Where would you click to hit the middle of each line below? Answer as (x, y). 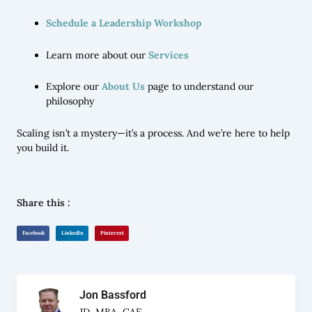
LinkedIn (72, 233)
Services (169, 55)
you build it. (43, 147)
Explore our (74, 87)
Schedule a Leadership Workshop (124, 23)
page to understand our (199, 87)
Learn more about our (97, 55)
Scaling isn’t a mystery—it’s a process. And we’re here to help (153, 133)
